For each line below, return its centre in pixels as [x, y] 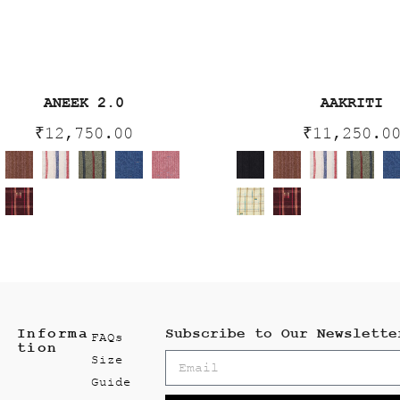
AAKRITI [352, 104]
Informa [53, 334]
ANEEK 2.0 [84, 104]
